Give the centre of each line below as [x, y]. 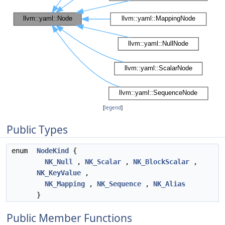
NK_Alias [169, 184]
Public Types [37, 130]
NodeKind [53, 151]
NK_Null [59, 162]
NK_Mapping [65, 184]
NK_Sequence [119, 184]
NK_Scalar [103, 162]
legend [113, 108]
